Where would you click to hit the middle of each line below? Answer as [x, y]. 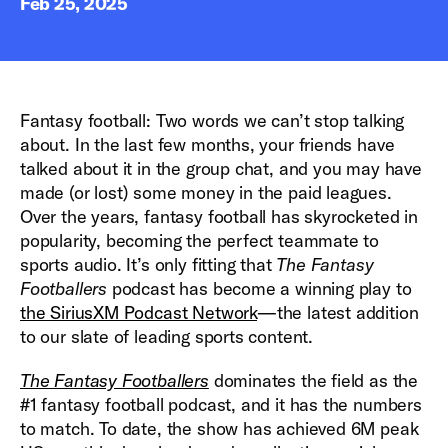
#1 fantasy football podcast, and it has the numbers [221, 404]
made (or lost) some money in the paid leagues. [206, 192]
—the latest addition [337, 312]
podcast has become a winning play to [259, 288]
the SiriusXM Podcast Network [138, 312]
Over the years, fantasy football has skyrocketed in [219, 216]
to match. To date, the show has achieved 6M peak [219, 428]
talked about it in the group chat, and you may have [221, 168]
